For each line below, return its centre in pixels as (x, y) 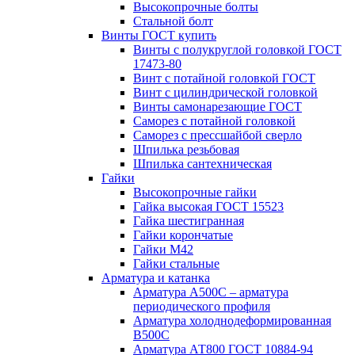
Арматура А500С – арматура (211, 292)
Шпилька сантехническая (202, 164)
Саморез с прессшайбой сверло (218, 135)
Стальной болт (173, 21)
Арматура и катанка (156, 278)
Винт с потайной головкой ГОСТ (224, 78)
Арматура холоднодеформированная (232, 321)
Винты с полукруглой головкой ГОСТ (237, 50)
